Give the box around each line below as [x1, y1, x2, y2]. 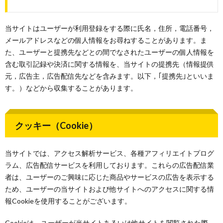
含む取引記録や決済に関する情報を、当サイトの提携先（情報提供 [5, 60, 214, 68]
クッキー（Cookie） [15, 120, 98, 131]
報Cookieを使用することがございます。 [5, 197, 131, 205]
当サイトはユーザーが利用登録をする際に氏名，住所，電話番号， [5, 24, 214, 32]
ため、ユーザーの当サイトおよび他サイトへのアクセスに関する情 [5, 185, 214, 193]
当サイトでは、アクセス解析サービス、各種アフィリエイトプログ [5, 149, 214, 157]
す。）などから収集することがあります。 [5, 84, 137, 92]
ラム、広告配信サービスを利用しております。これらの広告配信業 [5, 161, 214, 169]
